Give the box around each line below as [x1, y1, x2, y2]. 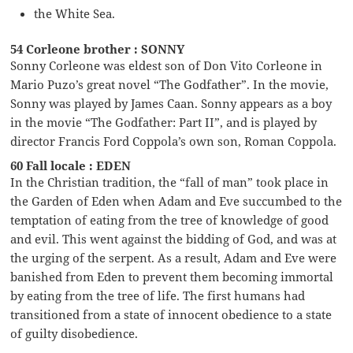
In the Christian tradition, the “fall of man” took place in [10, 173, 329, 190]
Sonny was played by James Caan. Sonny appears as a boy [10, 95, 333, 111]
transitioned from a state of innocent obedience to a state [10, 306, 333, 322]
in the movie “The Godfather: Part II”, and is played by [10, 113, 318, 130]
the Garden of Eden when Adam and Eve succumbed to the [10, 192, 343, 209]
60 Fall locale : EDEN [10, 157, 132, 173]
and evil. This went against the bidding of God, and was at [10, 230, 337, 247]
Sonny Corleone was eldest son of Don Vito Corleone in [10, 57, 323, 73]
